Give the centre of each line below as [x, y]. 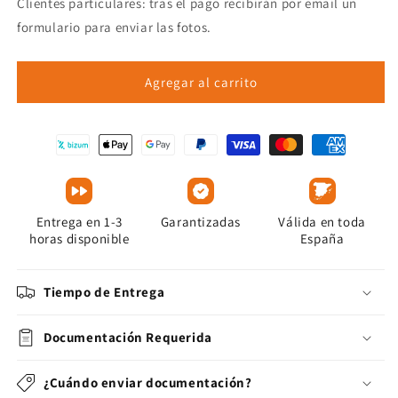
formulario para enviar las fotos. [114, 28]
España [322, 239]
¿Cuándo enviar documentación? [148, 383]
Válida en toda [322, 222]
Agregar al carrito [201, 82]
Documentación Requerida [128, 338]
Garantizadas [201, 222]
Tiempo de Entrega [104, 292]
